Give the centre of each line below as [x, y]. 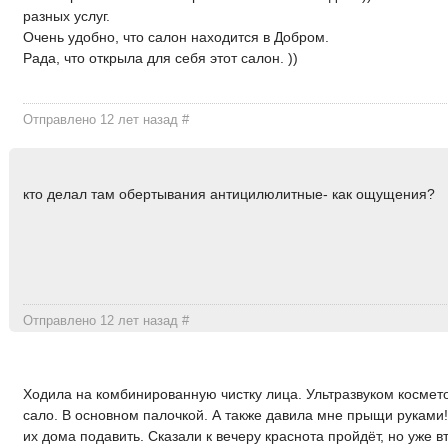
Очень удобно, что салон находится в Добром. [176, 36]
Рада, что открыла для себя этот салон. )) [161, 57]
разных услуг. [67, 15]
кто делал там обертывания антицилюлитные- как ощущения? [229, 193]
